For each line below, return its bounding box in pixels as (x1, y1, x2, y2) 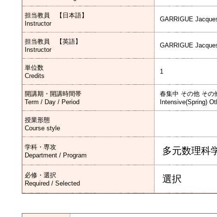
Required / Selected (25, 180, 80, 187)
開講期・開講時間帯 (25, 90, 81, 97)
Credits (25, 72, 45, 79)
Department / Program (25, 152, 87, 159)
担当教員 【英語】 (25, 38, 81, 45)
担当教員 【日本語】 (25, 12, 88, 19)
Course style (25, 124, 60, 132)
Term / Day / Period (25, 98, 79, 106)
